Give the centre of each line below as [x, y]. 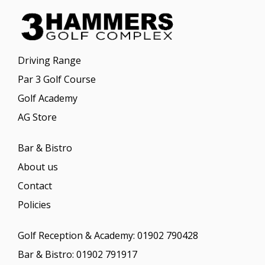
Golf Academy [48, 98]
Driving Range [49, 61]
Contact [35, 186]
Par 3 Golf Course [57, 80]
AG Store [37, 117]
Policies [34, 205]
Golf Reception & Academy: [77, 236]
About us [38, 167]
